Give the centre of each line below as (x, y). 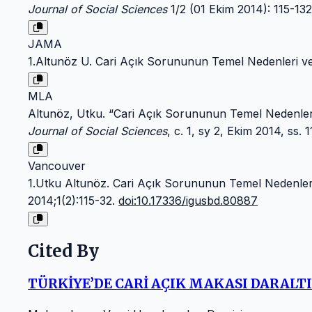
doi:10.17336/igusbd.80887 (188, 200)
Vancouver (57, 165)
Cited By (63, 251)
